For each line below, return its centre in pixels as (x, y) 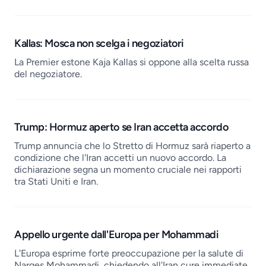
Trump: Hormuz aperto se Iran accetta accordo (121, 127)
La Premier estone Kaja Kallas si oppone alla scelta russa (132, 62)
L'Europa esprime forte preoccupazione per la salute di (129, 253)
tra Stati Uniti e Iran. (56, 181)
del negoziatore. (48, 74)
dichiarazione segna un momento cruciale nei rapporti (128, 170)
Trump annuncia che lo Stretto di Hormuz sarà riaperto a (132, 146)
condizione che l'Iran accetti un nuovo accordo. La (120, 158)
